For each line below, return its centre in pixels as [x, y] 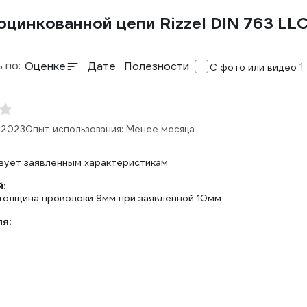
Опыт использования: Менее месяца [110, 129]
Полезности [157, 66]
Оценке [45, 66]
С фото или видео [255, 67]
